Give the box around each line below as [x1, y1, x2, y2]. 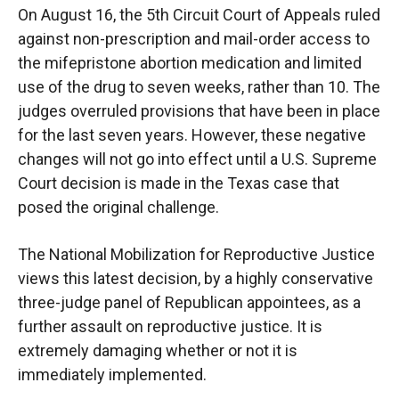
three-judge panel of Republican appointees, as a [18, 293, 361, 313]
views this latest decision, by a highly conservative [18, 269, 373, 289]
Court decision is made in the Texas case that [18, 174, 339, 193]
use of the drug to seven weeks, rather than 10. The [18, 77, 380, 97]
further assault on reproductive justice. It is [18, 317, 322, 337]
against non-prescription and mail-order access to [18, 29, 370, 49]
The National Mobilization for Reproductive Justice [18, 245, 375, 265]
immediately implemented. [18, 365, 207, 385]
